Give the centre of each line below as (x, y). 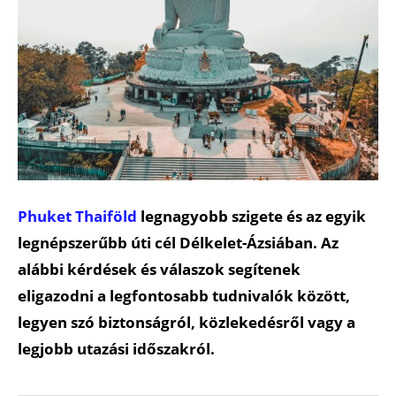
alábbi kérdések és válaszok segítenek (159, 269)
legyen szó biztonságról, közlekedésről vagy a (187, 322)
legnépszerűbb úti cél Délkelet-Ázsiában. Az (178, 242)
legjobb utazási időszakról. (116, 348)
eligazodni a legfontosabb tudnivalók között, (184, 295)
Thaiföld (106, 216)
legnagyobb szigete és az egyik (251, 216)
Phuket (45, 216)
